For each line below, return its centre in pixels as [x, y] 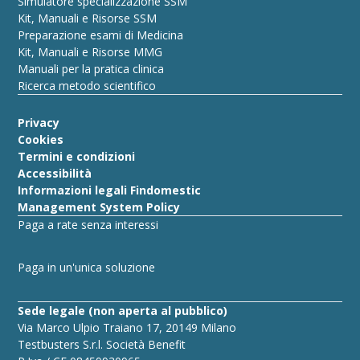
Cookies [41, 139]
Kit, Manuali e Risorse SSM [88, 18]
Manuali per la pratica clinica [91, 68]
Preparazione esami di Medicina [101, 35]
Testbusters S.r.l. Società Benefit [102, 344]
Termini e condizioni [77, 156]
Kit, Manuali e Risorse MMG [90, 51]
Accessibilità [55, 173]
